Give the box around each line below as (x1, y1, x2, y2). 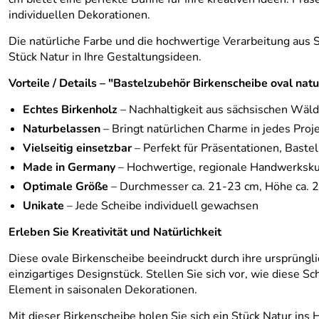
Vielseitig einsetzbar (23, 140, 132, 156)
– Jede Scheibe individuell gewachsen (64, 198, 258, 214)
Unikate (23, 198, 64, 214)
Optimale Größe (23, 179, 108, 194)
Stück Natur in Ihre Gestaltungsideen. (9, 49, 202, 65)
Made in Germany (23, 159, 115, 175)
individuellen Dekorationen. (9, 7, 150, 23)
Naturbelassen (23, 121, 100, 137)
